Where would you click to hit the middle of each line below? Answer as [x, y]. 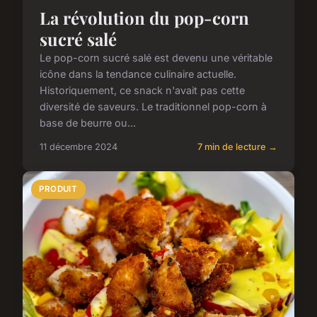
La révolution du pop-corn [144, 18]
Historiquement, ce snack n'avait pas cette [142, 91]
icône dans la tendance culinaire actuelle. [138, 74]
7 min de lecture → [237, 147]
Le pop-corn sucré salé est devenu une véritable [156, 58]
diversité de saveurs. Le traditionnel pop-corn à [153, 107]
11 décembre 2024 [79, 147]
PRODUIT [58, 189]
